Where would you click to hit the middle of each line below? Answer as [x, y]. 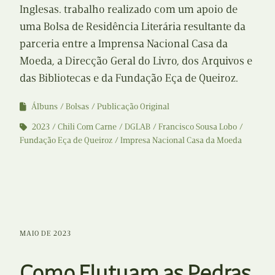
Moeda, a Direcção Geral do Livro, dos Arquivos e [136, 60]
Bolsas [77, 106]
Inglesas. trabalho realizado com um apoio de [129, 9]
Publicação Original [133, 106]
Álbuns [45, 106]
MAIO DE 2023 [45, 233]
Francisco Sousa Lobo [198, 126]
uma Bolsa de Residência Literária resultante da [133, 26]
